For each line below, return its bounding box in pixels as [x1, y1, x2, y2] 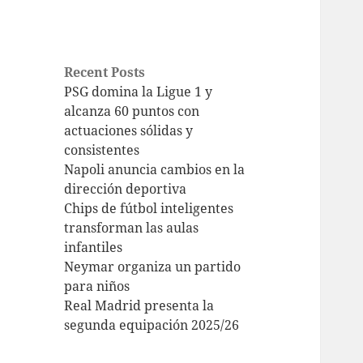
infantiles [64, 238, 123, 257]
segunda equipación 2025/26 [64, 316, 240, 335]
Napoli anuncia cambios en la [64, 160, 246, 179]
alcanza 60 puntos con [64, 102, 200, 121]
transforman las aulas [64, 219, 199, 237]
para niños [64, 277, 130, 296]
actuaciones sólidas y [64, 122, 194, 140]
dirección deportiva [64, 180, 187, 199]
